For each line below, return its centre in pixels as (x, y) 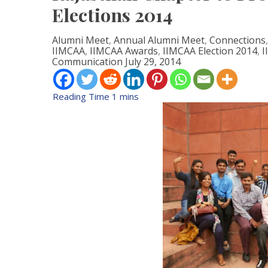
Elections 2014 (112, 14)
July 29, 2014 (153, 61)
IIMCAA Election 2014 (210, 51)
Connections (237, 40)
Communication (87, 61)
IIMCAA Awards (124, 51)
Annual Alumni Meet (159, 40)
